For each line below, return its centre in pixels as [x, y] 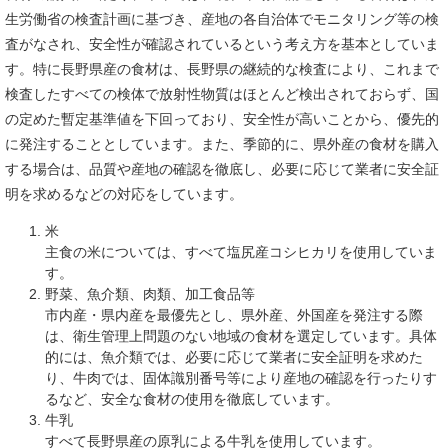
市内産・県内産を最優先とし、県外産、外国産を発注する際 [234, 315]
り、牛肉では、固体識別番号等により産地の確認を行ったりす [241, 378]
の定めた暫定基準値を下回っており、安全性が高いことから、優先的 [222, 119]
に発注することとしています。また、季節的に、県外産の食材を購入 [222, 144]
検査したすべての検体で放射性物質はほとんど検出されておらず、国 [222, 94]
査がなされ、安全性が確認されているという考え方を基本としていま [222, 44]
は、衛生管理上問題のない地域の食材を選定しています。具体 [241, 336]
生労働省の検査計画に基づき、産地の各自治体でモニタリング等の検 [222, 19]
